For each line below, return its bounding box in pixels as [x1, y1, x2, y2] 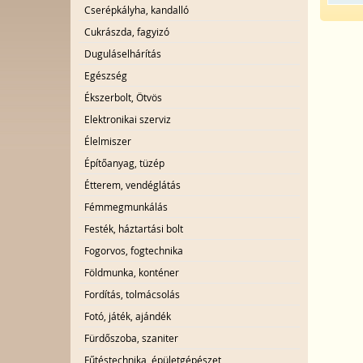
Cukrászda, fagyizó [84, 25, 169, 38]
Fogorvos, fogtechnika [84, 244, 183, 257]
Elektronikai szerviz [84, 113, 171, 126]
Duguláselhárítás [84, 47, 161, 60]
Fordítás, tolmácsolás [84, 288, 180, 301]
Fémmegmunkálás [84, 200, 168, 213]
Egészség [84, 69, 127, 82]
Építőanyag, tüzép [84, 156, 164, 169]
